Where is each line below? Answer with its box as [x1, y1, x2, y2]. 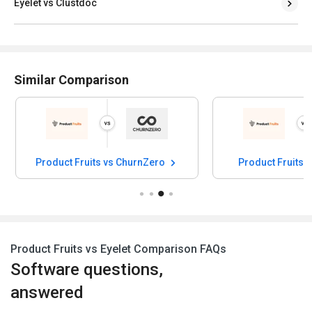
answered [10, 283, 84, 303]
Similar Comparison [14, 72, 129, 87]
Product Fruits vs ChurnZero [35, 157, 167, 169]
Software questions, [10, 260, 163, 280]
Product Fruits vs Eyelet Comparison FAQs [10, 242, 226, 256]
